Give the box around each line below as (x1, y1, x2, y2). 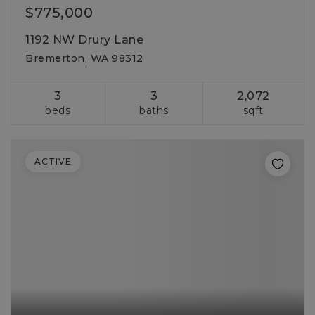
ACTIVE (34, 156, 72, 167)
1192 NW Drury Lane (25, 33, 143, 46)
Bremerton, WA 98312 (25, 52, 143, 65)
